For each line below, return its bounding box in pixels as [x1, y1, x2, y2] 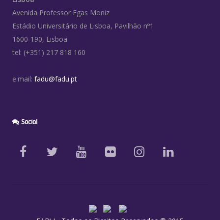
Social [19, 117, 37, 126]
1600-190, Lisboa [12, 34, 67, 44]
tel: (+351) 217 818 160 [12, 47, 85, 57]
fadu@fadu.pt [34, 74, 77, 83]
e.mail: [12, 74, 34, 83]
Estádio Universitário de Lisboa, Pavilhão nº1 [12, 21, 154, 30]
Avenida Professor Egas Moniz [12, 7, 110, 17]
